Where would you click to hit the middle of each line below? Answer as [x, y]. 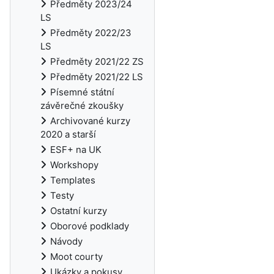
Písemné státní [82, 92]
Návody [66, 241]
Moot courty [76, 257]
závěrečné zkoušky [82, 106]
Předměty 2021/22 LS [97, 77]
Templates [73, 180]
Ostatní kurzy [79, 211]
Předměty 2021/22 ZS [97, 61]
